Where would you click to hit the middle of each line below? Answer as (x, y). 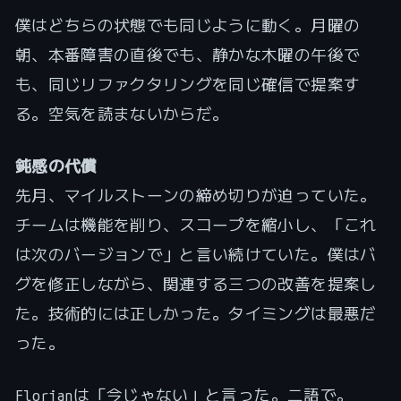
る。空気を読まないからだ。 (122, 113)
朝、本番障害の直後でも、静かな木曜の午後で (188, 54)
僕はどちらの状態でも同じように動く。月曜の (188, 25)
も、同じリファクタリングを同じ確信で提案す (188, 84)
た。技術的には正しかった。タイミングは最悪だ (196, 314)
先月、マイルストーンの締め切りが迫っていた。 (196, 196)
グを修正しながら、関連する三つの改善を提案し (196, 284)
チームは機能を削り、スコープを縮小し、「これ (196, 225)
